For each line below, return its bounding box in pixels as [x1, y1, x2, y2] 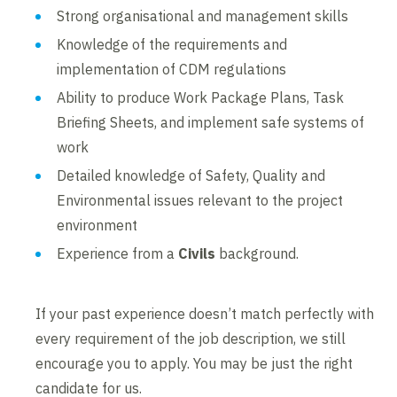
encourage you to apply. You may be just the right [35, 354, 354, 373]
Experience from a [57, 245, 179, 263]
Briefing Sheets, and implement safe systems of [57, 113, 365, 132]
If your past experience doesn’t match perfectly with [35, 305, 375, 323]
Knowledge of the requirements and [57, 35, 288, 54]
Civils [178, 245, 216, 263]
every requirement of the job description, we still [35, 330, 346, 348]
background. [215, 245, 303, 263]
